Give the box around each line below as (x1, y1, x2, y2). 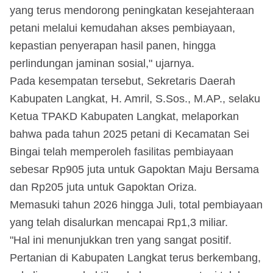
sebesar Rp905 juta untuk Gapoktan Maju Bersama (10, 163, 259, 175)
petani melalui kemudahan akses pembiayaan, (10, 21, 235, 34)
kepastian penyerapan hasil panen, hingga (10, 39, 216, 52)
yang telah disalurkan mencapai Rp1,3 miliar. (10, 216, 228, 229)
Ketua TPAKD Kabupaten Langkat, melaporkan (10, 110, 239, 122)
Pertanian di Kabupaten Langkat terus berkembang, (10, 251, 261, 264)
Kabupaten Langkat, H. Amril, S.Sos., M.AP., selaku (10, 92, 260, 105)
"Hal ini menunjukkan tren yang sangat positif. (10, 233, 232, 246)
